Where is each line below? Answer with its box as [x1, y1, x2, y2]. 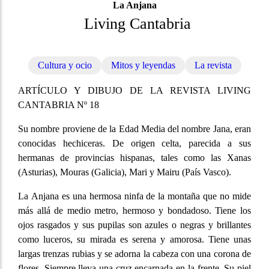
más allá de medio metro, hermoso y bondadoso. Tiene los [18, 205, 251, 216]
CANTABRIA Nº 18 [18, 100, 99, 110]
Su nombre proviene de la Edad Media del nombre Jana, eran [18, 124, 251, 134]
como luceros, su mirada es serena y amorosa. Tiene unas [18, 234, 251, 245]
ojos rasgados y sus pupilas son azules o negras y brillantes [18, 220, 251, 231]
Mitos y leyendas [110, 60, 175, 71]
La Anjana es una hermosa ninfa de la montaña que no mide [18, 191, 251, 202]
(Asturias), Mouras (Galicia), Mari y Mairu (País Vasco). [18, 167, 231, 178]
